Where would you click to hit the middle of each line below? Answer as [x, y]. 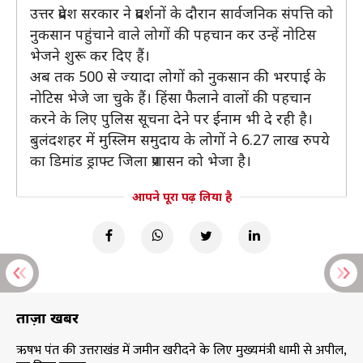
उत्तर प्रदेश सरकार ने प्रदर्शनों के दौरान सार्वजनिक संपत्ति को [181, 13]
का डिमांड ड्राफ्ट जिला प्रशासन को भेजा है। [141, 160]
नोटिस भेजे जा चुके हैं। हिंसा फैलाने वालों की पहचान [171, 97]
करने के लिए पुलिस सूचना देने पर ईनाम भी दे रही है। [171, 118]
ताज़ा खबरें [47, 318]
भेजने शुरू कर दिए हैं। [90, 55]
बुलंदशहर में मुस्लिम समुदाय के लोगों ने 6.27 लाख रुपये [180, 139]
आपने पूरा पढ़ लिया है [181, 196]
